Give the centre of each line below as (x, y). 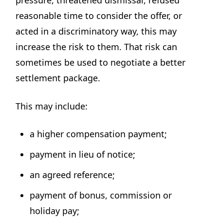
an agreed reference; (73, 174)
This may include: (52, 106)
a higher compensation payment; (99, 134)
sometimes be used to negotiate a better (101, 63)
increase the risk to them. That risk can (97, 47)
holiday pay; (55, 210)
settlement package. (58, 78)
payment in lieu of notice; (83, 154)
